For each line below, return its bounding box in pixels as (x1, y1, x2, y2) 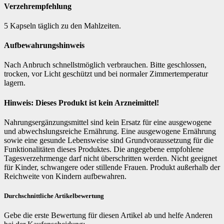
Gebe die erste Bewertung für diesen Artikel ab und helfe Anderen (4, 211, 212, 220)
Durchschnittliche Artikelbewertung (4, 192, 104, 200)
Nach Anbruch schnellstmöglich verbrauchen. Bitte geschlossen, (4, 60, 206, 69)
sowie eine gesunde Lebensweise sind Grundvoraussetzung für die (4, 135, 213, 144)
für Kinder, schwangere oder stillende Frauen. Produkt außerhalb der (4, 162, 220, 171)
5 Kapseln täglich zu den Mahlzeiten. (4, 21, 121, 30)
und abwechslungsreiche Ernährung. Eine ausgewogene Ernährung (4, 126, 216, 135)
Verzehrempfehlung (4, 1, 71, 10)
